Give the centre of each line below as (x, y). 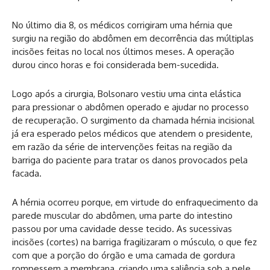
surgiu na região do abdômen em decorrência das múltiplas (133, 38)
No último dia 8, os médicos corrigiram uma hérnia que (122, 25)
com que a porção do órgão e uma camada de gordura (124, 255)
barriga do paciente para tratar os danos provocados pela (130, 160)
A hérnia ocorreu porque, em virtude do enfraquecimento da (135, 202)
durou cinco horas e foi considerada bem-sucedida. (115, 64)
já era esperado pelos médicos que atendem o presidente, (132, 133)
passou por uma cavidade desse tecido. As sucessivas (122, 228)
